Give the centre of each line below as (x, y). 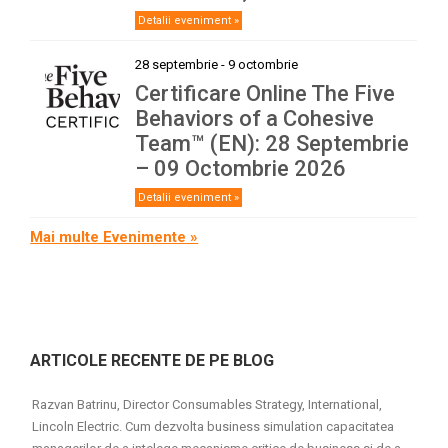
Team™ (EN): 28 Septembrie (272, 143)
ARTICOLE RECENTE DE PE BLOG (152, 360)
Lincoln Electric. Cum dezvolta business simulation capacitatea (213, 426)
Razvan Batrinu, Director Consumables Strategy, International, (207, 404)
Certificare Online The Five (265, 93)
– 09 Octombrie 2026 (241, 168)
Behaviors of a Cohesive (255, 118)
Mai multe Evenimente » (114, 236)
